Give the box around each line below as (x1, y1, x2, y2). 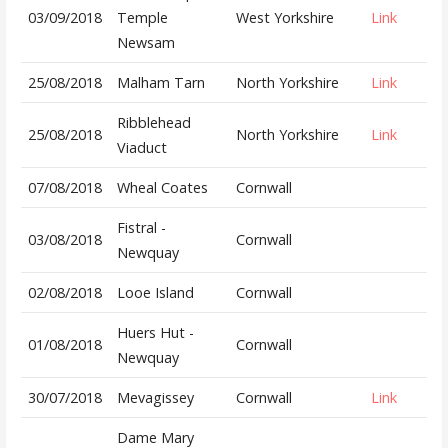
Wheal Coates (116, 178, 208, 198)
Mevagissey (116, 388, 194, 408)
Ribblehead (116, 113, 191, 133)
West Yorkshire (235, 8, 334, 28)
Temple (116, 8, 168, 28)
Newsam (116, 33, 175, 53)
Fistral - (116, 218, 166, 238)
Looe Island (116, 283, 194, 303)
